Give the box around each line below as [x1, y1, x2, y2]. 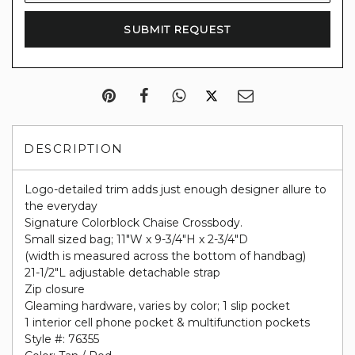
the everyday [25, 199, 97, 213]
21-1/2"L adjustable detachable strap [25, 265, 220, 280]
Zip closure [25, 282, 85, 296]
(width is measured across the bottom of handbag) [25, 249, 306, 263]
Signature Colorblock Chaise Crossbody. [25, 216, 242, 230]
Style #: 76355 [25, 332, 99, 346]
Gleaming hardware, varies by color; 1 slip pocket [25, 299, 290, 313]
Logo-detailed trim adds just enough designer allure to [25, 182, 326, 197]
